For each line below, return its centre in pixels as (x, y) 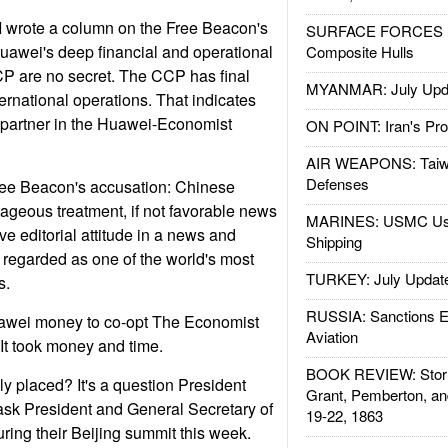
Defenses (337, 183)
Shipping (333, 241)
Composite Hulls (359, 51)
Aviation (331, 336)
